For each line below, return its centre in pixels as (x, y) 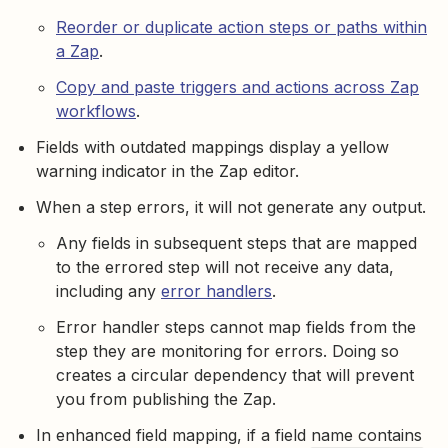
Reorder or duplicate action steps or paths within (241, 26)
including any (108, 290)
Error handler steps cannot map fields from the (236, 326)
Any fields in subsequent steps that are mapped (236, 242)
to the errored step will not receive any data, (225, 266)
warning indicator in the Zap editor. (167, 170)
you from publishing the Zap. (166, 398)
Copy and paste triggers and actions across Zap (237, 86)
